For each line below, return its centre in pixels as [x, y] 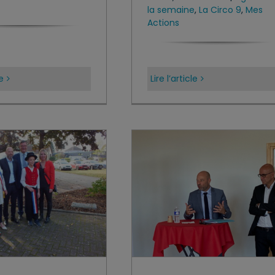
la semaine [171, 10]
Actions [163, 23]
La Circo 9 [220, 10]
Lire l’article [174, 79]
